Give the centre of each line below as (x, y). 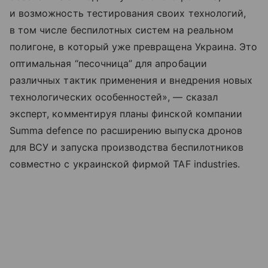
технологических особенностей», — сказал (114, 97)
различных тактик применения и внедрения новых (131, 80)
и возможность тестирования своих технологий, (128, 13)
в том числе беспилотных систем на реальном (122, 30)
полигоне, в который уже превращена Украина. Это (134, 47)
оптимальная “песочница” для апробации (108, 63)
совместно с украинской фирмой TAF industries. (125, 164)
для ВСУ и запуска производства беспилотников (127, 147)
